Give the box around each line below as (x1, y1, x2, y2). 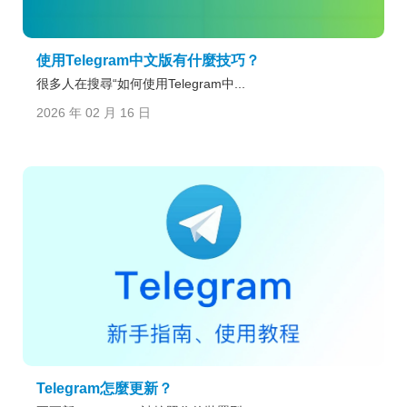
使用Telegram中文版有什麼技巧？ (36, 52, 260, 68)
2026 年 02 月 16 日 (36, 105, 151, 121)
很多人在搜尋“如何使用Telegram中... (36, 75, 245, 91)
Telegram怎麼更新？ (36, 381, 173, 397)
